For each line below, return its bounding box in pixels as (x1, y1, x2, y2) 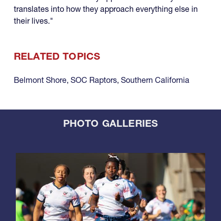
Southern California (121, 74, 189, 85)
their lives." (14, 15, 53, 26)
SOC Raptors (71, 74, 117, 85)
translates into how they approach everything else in (14, 3, 198, 14)
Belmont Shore (14, 74, 67, 85)
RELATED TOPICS (14, 50, 101, 62)
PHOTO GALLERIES (63, 117, 158, 129)
